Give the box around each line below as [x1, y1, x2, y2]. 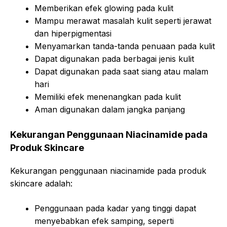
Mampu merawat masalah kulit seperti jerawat [34, 16, 211, 26]
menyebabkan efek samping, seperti [34, 216, 174, 226]
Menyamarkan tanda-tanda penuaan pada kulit [34, 41, 215, 51]
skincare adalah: [10, 178, 72, 188]
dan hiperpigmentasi [34, 28, 111, 39]
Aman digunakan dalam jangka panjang [34, 104, 185, 115]
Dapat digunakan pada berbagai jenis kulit [34, 54, 194, 64]
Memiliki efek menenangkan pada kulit [34, 92, 181, 102]
